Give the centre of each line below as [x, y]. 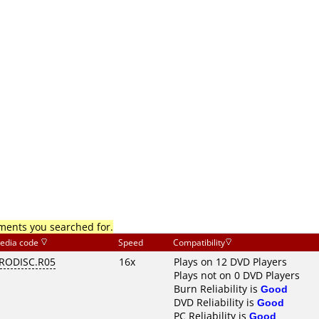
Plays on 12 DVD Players [230, 262]
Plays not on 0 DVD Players [237, 275]
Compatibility [199, 242]
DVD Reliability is [215, 302]
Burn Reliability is [217, 289]
